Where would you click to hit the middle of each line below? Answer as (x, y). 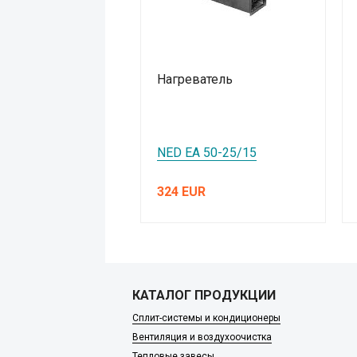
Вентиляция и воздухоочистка (202, 337)
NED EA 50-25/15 (207, 153)
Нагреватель (195, 80)
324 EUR (182, 192)
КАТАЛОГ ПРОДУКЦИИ (204, 296)
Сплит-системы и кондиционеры (206, 318)
